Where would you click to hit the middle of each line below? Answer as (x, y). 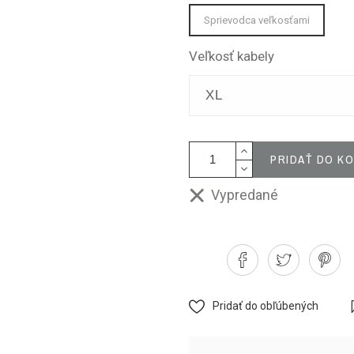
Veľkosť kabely (232, 56)
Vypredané (241, 195)
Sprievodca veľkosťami (257, 20)
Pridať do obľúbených (265, 306)
